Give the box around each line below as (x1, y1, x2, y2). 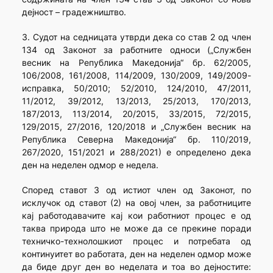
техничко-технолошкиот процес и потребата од (21, 236, 252, 247)
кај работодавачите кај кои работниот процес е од (21, 210, 252, 221)
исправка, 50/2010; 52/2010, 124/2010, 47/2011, (21, 83, 252, 94)
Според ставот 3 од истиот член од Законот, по (21, 185, 252, 196)
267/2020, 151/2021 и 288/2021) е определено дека (21, 147, 252, 158)
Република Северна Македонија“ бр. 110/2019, (21, 134, 252, 145)
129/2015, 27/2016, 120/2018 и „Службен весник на (21, 121, 252, 132)
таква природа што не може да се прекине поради (21, 223, 252, 234)
